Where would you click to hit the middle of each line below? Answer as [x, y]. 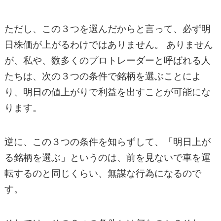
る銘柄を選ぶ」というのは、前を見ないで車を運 [107, 157]
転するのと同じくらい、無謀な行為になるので [103, 173]
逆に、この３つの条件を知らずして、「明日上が [107, 142]
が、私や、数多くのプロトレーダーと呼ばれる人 [107, 60]
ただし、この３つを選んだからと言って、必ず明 [107, 29]
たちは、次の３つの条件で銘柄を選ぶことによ [103, 76]
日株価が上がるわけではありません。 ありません [109, 44]
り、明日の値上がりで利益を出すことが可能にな [107, 92]
